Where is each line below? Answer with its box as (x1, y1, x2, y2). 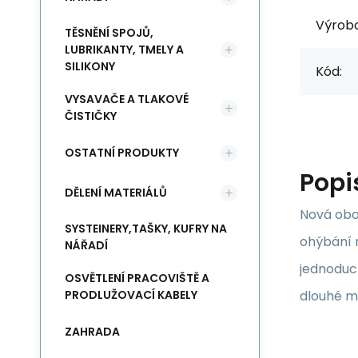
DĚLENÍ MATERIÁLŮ (65, 184, 167, 201)
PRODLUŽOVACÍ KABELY (65, 287, 197, 303)
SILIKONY (65, 58, 115, 74)
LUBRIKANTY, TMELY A (65, 42, 184, 58)
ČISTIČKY (65, 108, 117, 124)
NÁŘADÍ (65, 237, 108, 253)
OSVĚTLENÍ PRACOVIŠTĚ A (65, 270, 209, 286)
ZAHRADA (65, 323, 120, 340)
